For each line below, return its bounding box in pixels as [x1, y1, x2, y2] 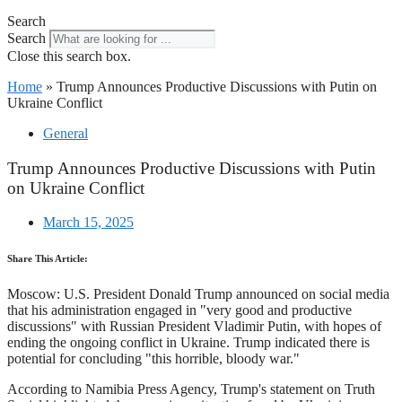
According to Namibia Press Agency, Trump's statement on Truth [7, 381, 375, 398]
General [43, 126, 88, 141]
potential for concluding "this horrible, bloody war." [7, 351, 300, 367]
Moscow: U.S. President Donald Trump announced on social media [7, 286, 389, 302]
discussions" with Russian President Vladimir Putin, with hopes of [7, 319, 381, 335]
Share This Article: [7, 253, 88, 265]
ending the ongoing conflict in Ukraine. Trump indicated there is [7, 335, 370, 351]
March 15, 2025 [43, 214, 134, 231]
